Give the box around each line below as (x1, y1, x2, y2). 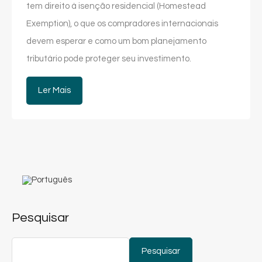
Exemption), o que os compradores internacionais (26, 19, 218, 29)
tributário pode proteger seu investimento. (26, 54, 191, 64)
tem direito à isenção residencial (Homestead (26, 2, 206, 11)
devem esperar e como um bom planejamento (26, 37, 206, 46)
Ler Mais (38, 86, 71, 95)
